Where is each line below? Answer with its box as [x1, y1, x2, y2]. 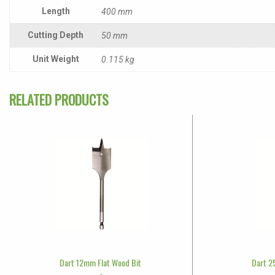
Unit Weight [32, 53, 79, 64]
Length [41, 6, 70, 16]
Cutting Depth [28, 29, 83, 40]
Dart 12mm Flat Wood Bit [60, 255, 142, 269]
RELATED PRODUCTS [9, 89, 109, 109]
